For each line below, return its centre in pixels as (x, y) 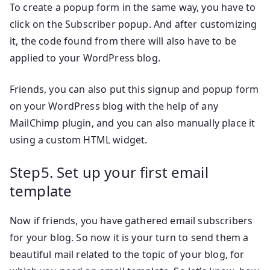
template (41, 191)
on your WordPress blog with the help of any (114, 106)
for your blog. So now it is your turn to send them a (129, 238)
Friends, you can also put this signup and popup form (134, 89)
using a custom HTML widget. (79, 140)
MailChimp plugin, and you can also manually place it (133, 123)
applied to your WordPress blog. (85, 58)
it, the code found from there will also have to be (123, 41)
